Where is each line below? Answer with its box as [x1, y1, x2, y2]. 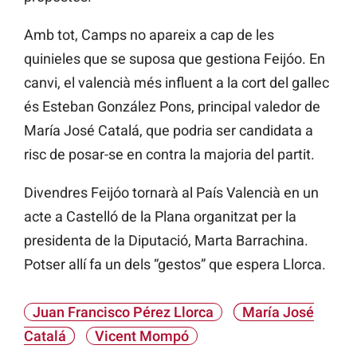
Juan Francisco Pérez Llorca [33, 303, 214, 320]
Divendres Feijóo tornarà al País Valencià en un [24, 183, 319, 201]
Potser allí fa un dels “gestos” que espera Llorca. [24, 255, 326, 273]
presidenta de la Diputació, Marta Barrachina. [24, 231, 308, 249]
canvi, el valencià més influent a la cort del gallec [24, 73, 329, 91]
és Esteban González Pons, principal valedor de [24, 97, 320, 115]
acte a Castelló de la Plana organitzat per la [24, 207, 296, 225]
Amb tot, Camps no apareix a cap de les [24, 25, 274, 43]
